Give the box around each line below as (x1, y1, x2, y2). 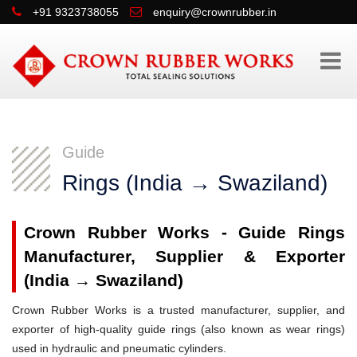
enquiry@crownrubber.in (153, 6, 277, 18)
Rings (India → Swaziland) (62, 170, 328, 195)
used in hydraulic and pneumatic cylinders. (12, 341, 226, 355)
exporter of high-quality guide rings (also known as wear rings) (12, 322, 345, 335)
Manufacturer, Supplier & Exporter (24, 246, 345, 265)
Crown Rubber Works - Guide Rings (24, 222, 345, 241)
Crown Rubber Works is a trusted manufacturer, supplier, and (12, 303, 345, 316)
